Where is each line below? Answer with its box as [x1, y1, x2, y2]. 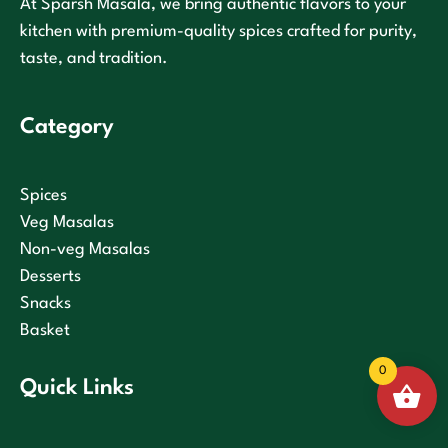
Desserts [20, 268, 81, 286]
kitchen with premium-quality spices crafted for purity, [20, 23, 417, 41]
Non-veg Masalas [20, 241, 150, 259]
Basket [20, 322, 70, 340]
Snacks [20, 295, 71, 313]
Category [20, 116, 114, 139]
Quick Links [20, 377, 134, 400]
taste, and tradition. [20, 50, 168, 68]
